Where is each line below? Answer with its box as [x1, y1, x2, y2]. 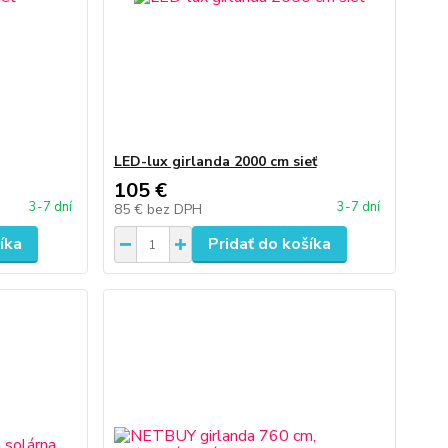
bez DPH [146, 200, 202, 219]
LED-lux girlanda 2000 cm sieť [113, 152, 317, 171]
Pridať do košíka [207, 233, 331, 255]
